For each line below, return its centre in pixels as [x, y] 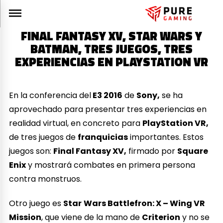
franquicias [103, 137]
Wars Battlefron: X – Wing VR [145, 203]
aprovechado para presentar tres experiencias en [108, 109]
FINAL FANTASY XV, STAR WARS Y [111, 36]
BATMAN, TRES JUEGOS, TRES [111, 49]
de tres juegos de [44, 137]
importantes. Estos [166, 137]
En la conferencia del [50, 95]
